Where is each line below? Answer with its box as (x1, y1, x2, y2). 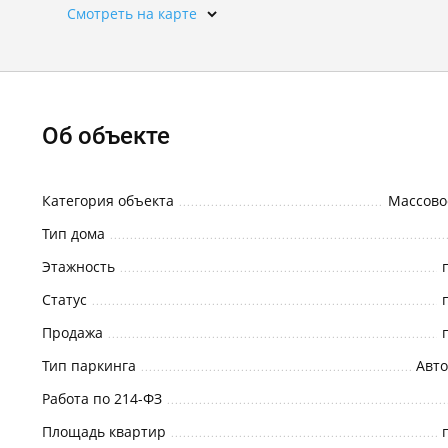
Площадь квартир (42, 422, 166, 441)
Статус (42, 290, 87, 309)
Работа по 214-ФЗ (42, 389, 162, 408)
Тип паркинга (42, 356, 136, 375)
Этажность (42, 257, 115, 276)
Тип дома (42, 224, 105, 243)
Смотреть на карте (67, 4, 197, 23)
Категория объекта (42, 191, 174, 210)
